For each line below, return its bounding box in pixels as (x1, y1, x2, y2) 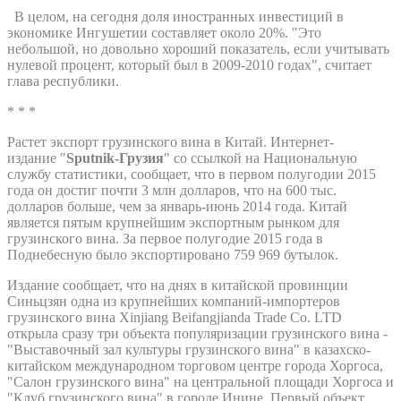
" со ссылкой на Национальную (164, 149, 357, 166)
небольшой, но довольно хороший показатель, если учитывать (7, 40, 389, 56)
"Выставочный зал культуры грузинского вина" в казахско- (7, 341, 371, 357)
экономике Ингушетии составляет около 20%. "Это (7, 24, 321, 40)
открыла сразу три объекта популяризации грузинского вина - (7, 325, 388, 341)
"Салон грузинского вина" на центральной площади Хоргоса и (7, 373, 394, 389)
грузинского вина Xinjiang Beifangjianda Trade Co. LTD (7, 309, 342, 325)
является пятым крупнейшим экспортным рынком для (7, 214, 339, 230)
